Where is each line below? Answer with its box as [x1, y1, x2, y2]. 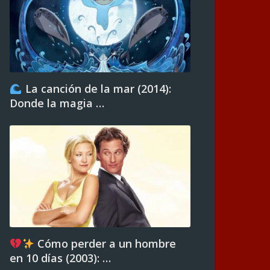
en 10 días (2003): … [10, 251, 111, 265]
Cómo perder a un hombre [34, 236, 176, 251]
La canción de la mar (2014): [22, 81, 171, 96]
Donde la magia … [10, 96, 104, 110]
